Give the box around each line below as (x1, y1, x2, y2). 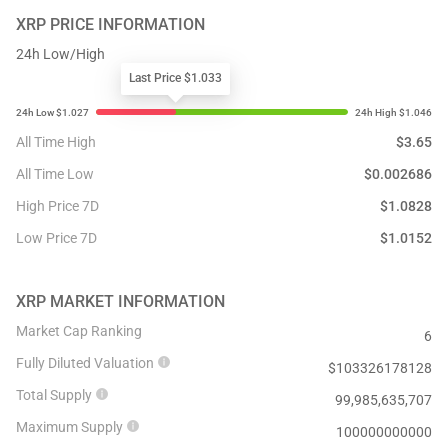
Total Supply (16, 387, 92, 403)
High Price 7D (16, 198, 99, 214)
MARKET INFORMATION (50, 292, 225, 311)
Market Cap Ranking (16, 323, 142, 339)
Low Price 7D (16, 230, 97, 246)
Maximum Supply (16, 419, 123, 435)
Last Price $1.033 (129, 71, 223, 85)
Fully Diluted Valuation (16, 355, 154, 371)
